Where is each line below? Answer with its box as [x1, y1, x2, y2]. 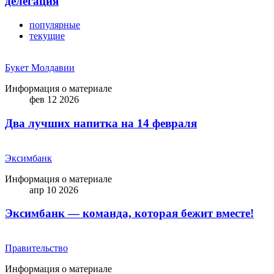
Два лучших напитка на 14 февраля [5, 116, 197, 130]
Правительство [5, 242, 68, 253]
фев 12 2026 [29, 94, 79, 105]
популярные [29, 20, 80, 31]
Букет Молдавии [5, 62, 75, 73]
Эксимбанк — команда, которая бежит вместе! [5, 207, 254, 220]
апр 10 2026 [29, 184, 78, 195]
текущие [29, 31, 65, 42]
